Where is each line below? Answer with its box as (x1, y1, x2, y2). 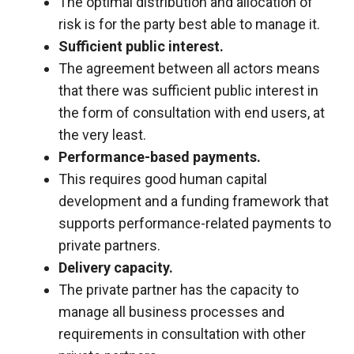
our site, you (25, 26, 92, 41)
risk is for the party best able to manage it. (58, 15, 320, 32)
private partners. (58, 236, 160, 254)
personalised (25, 92, 98, 107)
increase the (25, 43, 93, 58)
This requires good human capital (58, 170, 267, 187)
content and (25, 109, 89, 124)
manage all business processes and (58, 303, 284, 320)
